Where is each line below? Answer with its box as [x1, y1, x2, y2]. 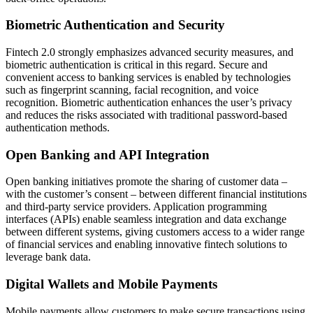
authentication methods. [6, 122, 110, 133]
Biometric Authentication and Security [6, 17, 225, 33]
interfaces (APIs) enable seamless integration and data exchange [6, 213, 286, 226]
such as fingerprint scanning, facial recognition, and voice [6, 84, 259, 96]
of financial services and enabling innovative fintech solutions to [6, 238, 287, 251]
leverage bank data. [6, 251, 91, 263]
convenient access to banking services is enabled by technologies [6, 71, 291, 83]
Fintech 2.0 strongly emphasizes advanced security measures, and [6, 46, 293, 58]
